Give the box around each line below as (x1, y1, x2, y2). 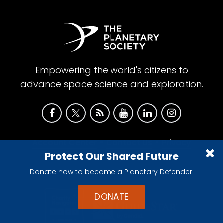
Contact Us (106, 137, 152, 149)
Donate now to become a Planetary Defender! (29, 167, 194, 177)
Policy (100, 151, 123, 163)
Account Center (32, 137, 97, 149)
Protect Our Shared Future (44, 149, 179, 163)
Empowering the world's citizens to (35, 64, 188, 77)
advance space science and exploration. (20, 78, 203, 91)
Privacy (162, 137, 191, 149)
